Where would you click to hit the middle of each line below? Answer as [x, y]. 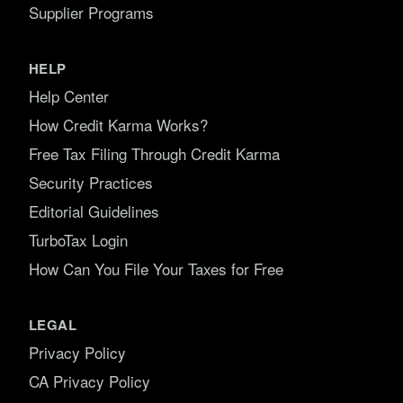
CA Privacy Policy [90, 381]
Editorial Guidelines [94, 211]
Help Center [69, 96]
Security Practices [91, 182]
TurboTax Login [78, 240]
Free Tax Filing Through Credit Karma [154, 153]
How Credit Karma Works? [118, 125]
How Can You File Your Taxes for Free [156, 269]
